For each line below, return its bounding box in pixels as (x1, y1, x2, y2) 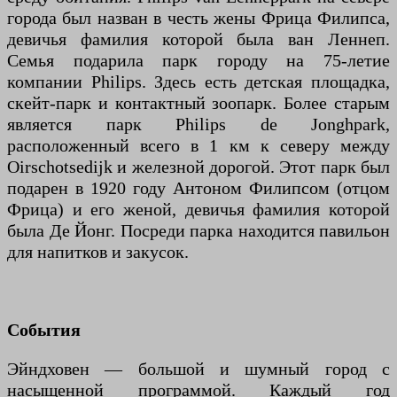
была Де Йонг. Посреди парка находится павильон (7, 221, 390, 241)
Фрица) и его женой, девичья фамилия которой (7, 199, 390, 220)
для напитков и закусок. (7, 242, 189, 262)
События (7, 320, 81, 340)
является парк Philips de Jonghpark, (7, 114, 390, 135)
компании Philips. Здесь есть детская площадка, (7, 72, 390, 92)
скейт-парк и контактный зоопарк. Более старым (7, 93, 390, 113)
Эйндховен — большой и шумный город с (7, 359, 390, 379)
